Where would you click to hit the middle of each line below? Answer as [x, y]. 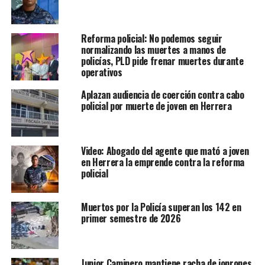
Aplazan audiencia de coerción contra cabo [162, 95]
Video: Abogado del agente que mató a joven [165, 151]
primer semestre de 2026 [131, 219]
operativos [101, 72]
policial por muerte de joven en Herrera [156, 106]
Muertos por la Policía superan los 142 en [161, 207]
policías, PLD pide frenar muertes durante [162, 61]
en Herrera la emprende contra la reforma [163, 162]
